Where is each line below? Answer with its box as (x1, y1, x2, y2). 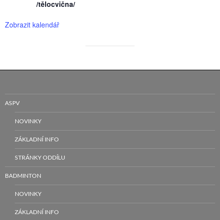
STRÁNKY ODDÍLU (15, 154, 65, 161)
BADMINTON (5, 172, 41, 179)
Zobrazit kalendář (5, 19, 59, 29)
